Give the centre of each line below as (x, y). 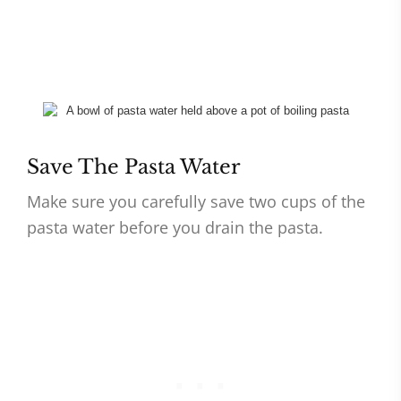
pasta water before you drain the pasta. (175, 228)
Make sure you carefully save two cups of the (196, 202)
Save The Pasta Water (134, 167)
